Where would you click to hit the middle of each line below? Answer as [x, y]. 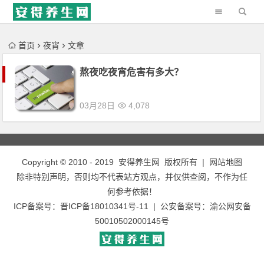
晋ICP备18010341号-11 [104, 206]
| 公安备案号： [179, 206]
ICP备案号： [37, 206]
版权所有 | [184, 162]
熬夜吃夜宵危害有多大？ [132, 72]
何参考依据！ [132, 192]
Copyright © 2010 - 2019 [70, 162]
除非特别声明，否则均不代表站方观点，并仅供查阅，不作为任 [132, 177]
